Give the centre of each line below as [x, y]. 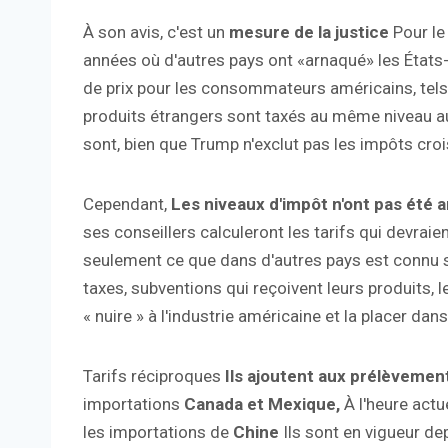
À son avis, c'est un [156, 32]
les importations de [158, 432]
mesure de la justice [311, 32]
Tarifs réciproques [154, 376]
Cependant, [127, 204]
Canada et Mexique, [264, 404]
